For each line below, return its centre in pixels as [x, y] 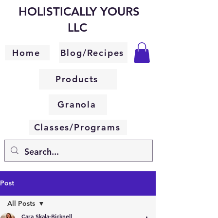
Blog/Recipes [92, 53]
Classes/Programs [77, 127]
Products [77, 79]
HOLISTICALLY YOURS [79, 11]
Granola [77, 105]
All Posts [21, 203]
